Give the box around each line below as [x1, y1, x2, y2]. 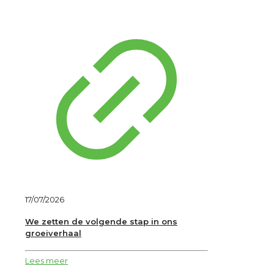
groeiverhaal [25, 228, 81, 239]
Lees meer [25, 256, 68, 266]
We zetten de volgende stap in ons [25, 217, 177, 227]
